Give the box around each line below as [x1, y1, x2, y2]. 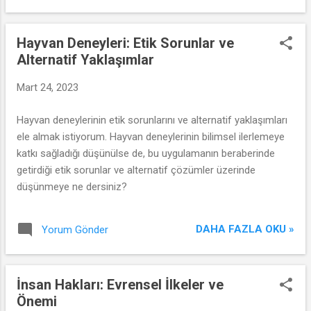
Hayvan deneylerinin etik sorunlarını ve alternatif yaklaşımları [17, 113, 287, 126]
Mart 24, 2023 [17, 81, 78, 94]
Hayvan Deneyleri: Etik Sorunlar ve [17, 35, 234, 51]
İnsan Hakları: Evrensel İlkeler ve [17, 276, 224, 293]
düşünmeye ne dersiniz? [17, 180, 127, 193]
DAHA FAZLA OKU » [196, 223, 294, 235]
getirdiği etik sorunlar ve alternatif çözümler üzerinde [17, 163, 255, 176]
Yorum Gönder [42, 223, 108, 236]
